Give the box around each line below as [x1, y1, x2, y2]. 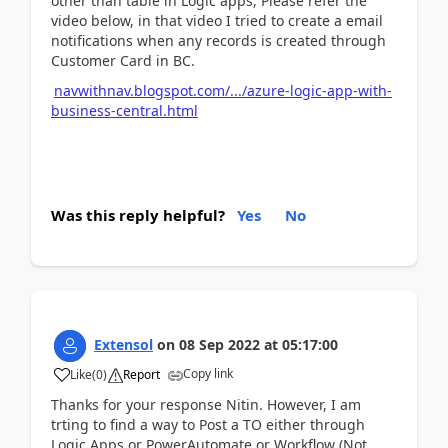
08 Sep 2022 [179, 334, 260, 354]
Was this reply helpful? [51, 204, 225, 225]
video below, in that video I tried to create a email [51, 10, 383, 30]
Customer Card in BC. [51, 50, 195, 70]
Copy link [183, 364, 233, 382]
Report [123, 365, 160, 383]
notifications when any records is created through [51, 30, 386, 50]
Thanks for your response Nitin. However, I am [51, 394, 361, 414]
